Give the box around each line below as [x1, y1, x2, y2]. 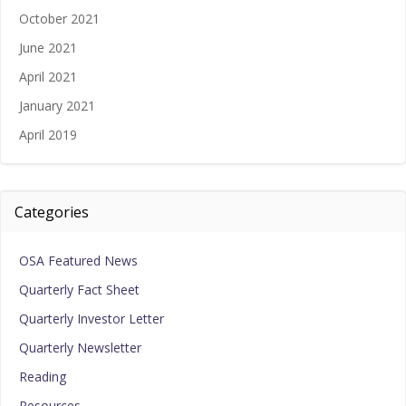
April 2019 [19, 126, 77, 144]
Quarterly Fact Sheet [19, 281, 140, 299]
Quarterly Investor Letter [19, 310, 164, 328]
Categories [14, 202, 89, 223]
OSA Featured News [19, 252, 138, 270]
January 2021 [19, 97, 95, 115]
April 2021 [19, 68, 77, 86]
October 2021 [19, 10, 100, 28]
